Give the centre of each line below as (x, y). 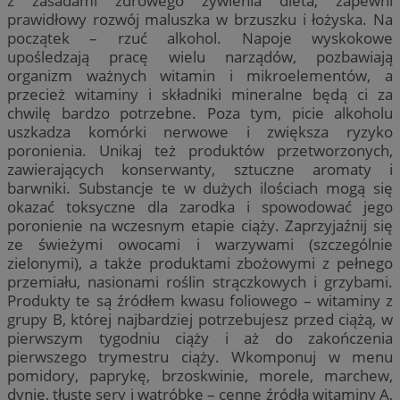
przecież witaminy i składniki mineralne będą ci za (200, 95)
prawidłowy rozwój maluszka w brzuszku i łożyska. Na (200, 20)
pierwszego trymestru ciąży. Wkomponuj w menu (200, 357)
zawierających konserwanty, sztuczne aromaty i (200, 170)
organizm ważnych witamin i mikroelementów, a (200, 76)
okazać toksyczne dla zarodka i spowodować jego (200, 207)
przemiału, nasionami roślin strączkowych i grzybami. (200, 282)
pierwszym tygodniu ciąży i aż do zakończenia (200, 338)
